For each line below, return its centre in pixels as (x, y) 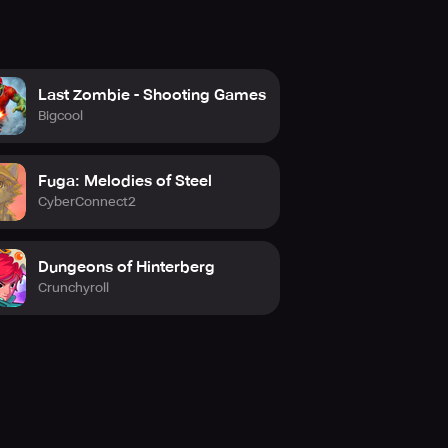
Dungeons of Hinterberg (126, 267)
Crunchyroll (73, 287)
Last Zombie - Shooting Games (152, 95)
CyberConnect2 (87, 201)
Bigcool (60, 115)
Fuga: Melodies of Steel (125, 181)
